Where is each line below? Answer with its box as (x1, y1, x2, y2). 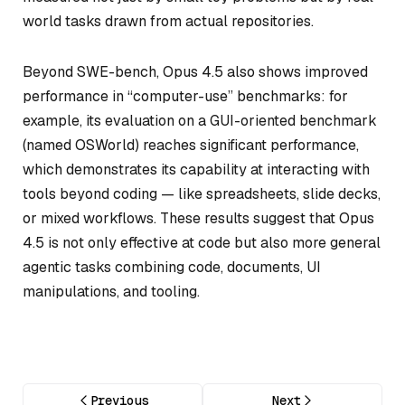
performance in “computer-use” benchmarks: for (23, 86, 348, 106)
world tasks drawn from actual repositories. (23, 11, 314, 31)
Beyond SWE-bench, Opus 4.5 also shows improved (23, 61, 368, 81)
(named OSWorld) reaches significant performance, (23, 135, 359, 155)
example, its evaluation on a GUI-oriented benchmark (23, 110, 377, 130)
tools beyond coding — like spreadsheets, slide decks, (23, 184, 381, 203)
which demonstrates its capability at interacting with (23, 159, 370, 179)
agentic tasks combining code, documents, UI (23, 257, 321, 277)
